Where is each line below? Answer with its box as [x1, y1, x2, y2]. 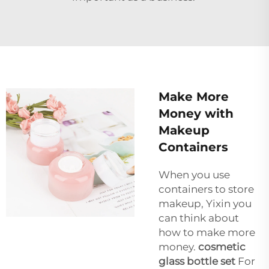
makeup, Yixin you [159, 198, 252, 210]
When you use [159, 169, 230, 181]
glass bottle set [159, 255, 235, 268]
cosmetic [198, 241, 246, 253]
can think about [159, 212, 239, 225]
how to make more [159, 226, 255, 239]
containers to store [159, 183, 254, 196]
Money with [159, 106, 234, 121]
